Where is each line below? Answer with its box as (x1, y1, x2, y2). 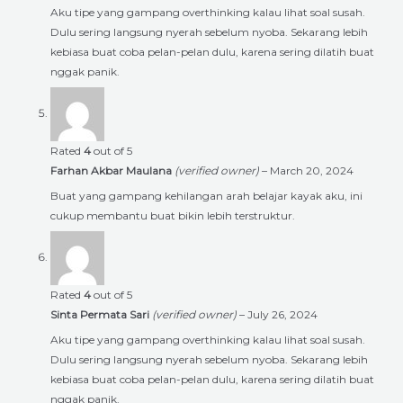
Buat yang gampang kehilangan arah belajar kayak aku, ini (50, 188, 363, 202)
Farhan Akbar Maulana (50, 163, 175, 177)
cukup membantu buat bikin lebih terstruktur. (50, 208, 295, 222)
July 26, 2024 (247, 307, 318, 321)
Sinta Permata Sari (50, 307, 152, 321)
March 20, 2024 (270, 163, 354, 177)
